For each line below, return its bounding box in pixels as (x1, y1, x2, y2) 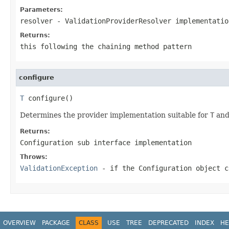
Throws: (20, 153, 48, 161)
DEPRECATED (148, 219, 189, 226)
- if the (98, 164, 139, 172)
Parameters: (20, 6, 63, 13)
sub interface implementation (73, 138, 192, 147)
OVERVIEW (3, 219, 36, 226)
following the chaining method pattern (36, 42, 192, 51)
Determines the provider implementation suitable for (20, 110, 210, 119)
